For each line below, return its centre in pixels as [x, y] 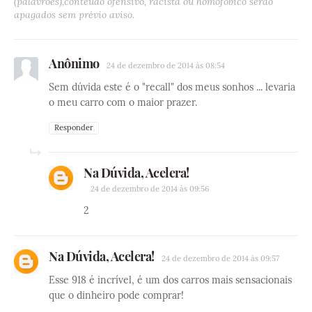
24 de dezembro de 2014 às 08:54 [165, 66]
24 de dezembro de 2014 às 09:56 [150, 189]
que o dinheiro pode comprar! [116, 296]
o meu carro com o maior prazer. [123, 103]
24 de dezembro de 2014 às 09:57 [220, 259]
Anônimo [74, 64]
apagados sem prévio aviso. [74, 15]
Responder [74, 128]
